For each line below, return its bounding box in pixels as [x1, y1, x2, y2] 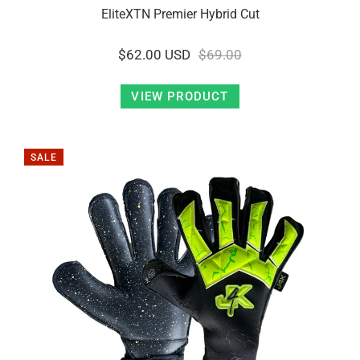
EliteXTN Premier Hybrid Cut [100, 6, 260, 22]
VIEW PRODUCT [131, 89, 229, 104]
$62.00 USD [118, 47, 191, 63]
